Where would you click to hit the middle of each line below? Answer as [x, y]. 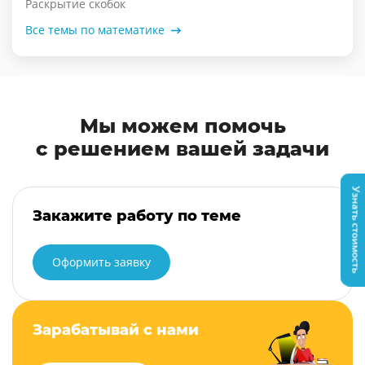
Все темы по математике [95, 30]
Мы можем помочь [182, 126]
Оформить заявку [101, 262]
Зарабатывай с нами [116, 330]
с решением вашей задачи [182, 149]
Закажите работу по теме [137, 216]
